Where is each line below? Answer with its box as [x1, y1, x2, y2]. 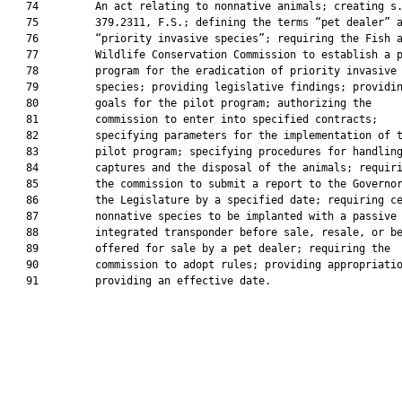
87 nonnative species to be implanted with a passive [7, 210, 397, 223]
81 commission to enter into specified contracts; [7, 113, 378, 126]
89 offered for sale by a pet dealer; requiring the [7, 242, 390, 255]
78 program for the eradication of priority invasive [7, 65, 397, 77]
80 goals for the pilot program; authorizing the [7, 97, 371, 109]
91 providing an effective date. [7, 275, 271, 287]
